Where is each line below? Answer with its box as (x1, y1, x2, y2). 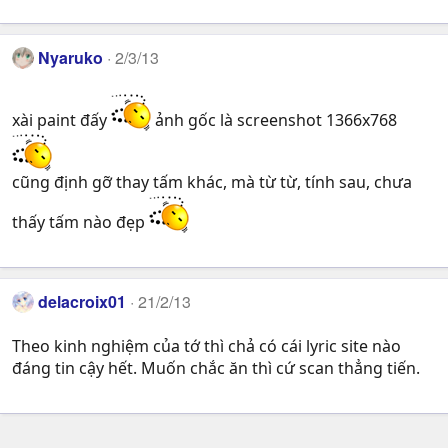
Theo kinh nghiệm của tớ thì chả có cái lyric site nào (12, 335, 401, 358)
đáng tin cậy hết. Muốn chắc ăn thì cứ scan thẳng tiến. (12, 357, 420, 380)
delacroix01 (38, 290, 127, 314)
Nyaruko (38, 45, 104, 69)
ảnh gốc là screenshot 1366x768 (151, 109, 397, 132)
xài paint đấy (12, 109, 111, 132)
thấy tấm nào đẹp (12, 211, 149, 234)
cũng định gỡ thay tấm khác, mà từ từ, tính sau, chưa (12, 171, 412, 194)
